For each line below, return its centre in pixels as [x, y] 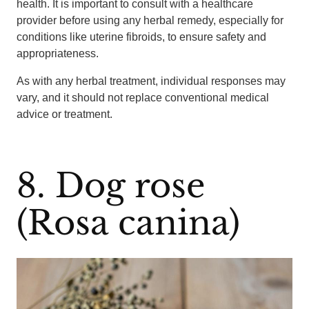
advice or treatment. [64, 114]
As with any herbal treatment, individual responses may [151, 81]
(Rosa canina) [128, 223]
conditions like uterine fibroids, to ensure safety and [141, 37]
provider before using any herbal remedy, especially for [150, 20]
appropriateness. [58, 53]
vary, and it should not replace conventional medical [143, 98]
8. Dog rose [111, 186]
